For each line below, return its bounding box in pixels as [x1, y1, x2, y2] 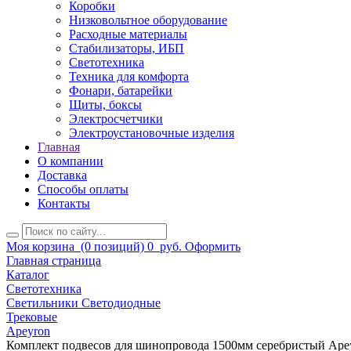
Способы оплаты [38, 183, 128, 197]
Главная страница [6, 254, 101, 268]
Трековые [6, 310, 57, 324]
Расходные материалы [69, 27, 187, 42]
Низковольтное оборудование [69, 13, 227, 27]
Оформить [185, 240, 241, 254]
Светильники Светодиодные [6, 296, 161, 310]
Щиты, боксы [69, 98, 142, 112]
